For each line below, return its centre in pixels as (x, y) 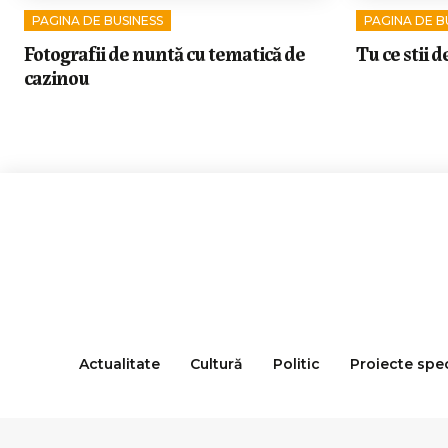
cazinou (56, 77)
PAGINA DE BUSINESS (97, 21)
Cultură (216, 364)
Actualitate (119, 364)
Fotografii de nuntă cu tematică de (164, 53)
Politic (296, 364)
